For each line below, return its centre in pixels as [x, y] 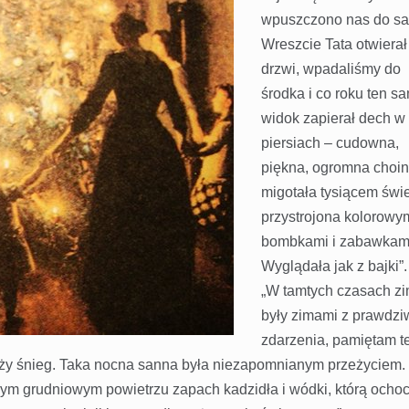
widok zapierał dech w [333, 119]
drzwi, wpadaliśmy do [330, 69]
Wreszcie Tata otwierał [334, 45]
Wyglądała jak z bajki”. [334, 267]
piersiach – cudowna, [330, 143]
